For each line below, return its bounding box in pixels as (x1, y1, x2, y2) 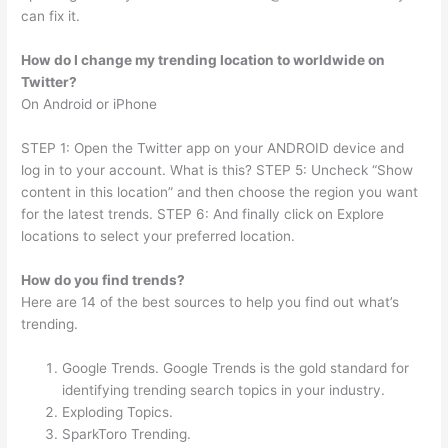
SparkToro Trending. (62, 425, 192, 442)
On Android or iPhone (21, 96, 158, 113)
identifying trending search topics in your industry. (62, 381, 386, 398)
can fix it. (21, 8, 81, 25)
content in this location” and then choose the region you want (21, 183, 419, 200)
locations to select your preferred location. (21, 227, 296, 244)
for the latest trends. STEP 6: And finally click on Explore (21, 205, 385, 222)
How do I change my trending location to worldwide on (21, 52, 386, 69)
